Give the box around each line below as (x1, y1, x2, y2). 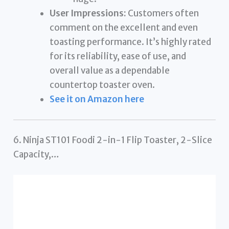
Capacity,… (13, 149, 60, 161)
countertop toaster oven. (50, 79, 155, 91)
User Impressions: (50, 8, 127, 19)
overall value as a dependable (50, 65, 170, 77)
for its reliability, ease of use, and (50, 51, 187, 62)
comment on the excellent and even (50, 22, 198, 34)
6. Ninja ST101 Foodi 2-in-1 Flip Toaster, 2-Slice (13, 134, 213, 146)
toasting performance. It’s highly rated (50, 36, 212, 48)
